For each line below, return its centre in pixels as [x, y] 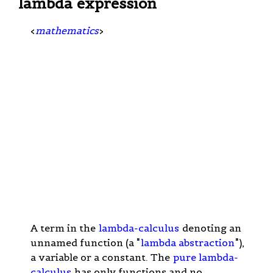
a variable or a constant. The [101, 257]
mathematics [67, 30]
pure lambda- [206, 257]
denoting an [211, 228]
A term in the [64, 228]
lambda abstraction [188, 242]
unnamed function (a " [85, 242]
